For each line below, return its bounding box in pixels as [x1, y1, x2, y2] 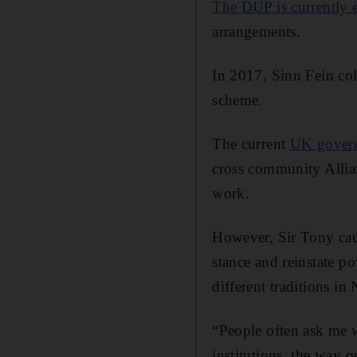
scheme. [212, 92, 263, 108]
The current [212, 135, 290, 152]
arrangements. [212, 23, 301, 40]
